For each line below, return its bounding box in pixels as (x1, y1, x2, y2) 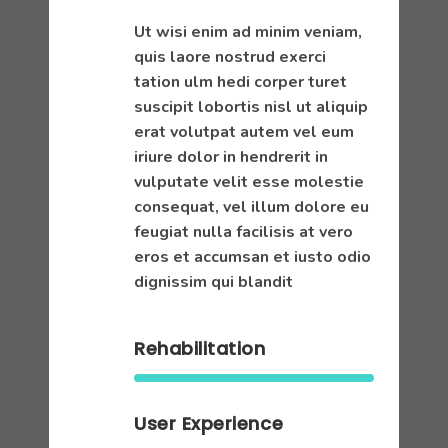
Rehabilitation (134, 336, 266, 361)
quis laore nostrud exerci (134, 46, 326, 68)
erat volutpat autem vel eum (134, 121, 354, 143)
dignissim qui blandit (134, 271, 293, 293)
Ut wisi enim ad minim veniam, (134, 21, 362, 43)
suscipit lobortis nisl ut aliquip (134, 96, 368, 118)
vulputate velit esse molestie (134, 171, 364, 193)
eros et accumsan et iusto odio (134, 246, 371, 268)
